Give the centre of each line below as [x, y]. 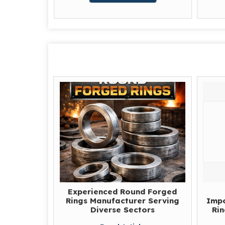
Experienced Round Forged [123, 191]
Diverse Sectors [122, 209]
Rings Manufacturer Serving [122, 200]
